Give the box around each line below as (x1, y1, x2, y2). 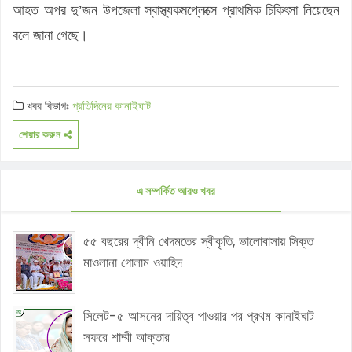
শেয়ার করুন (19, 127, 64, 142)
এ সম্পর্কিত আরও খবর (137, 183, 215, 199)
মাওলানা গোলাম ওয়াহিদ (83, 253, 182, 272)
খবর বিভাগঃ (24, 97, 72, 114)
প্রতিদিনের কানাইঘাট (72, 97, 151, 114)
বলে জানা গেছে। (13, 27, 88, 43)
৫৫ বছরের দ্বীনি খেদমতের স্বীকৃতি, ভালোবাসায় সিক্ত (83, 232, 313, 251)
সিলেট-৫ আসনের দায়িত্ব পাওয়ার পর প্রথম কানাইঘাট (83, 306, 314, 325)
